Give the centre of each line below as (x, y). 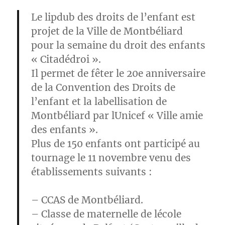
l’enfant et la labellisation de (99, 101)
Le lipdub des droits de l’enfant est (114, 17)
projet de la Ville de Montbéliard (107, 31)
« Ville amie (174, 115)
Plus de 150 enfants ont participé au (116, 143)
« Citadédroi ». (66, 59)
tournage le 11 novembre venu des (111, 157)
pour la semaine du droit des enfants (119, 45)
